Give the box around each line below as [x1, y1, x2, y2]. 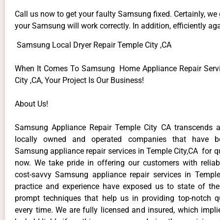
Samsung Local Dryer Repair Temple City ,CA [15, 40, 171, 50]
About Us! [15, 99, 48, 109]
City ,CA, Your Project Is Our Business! [15, 75, 144, 85]
